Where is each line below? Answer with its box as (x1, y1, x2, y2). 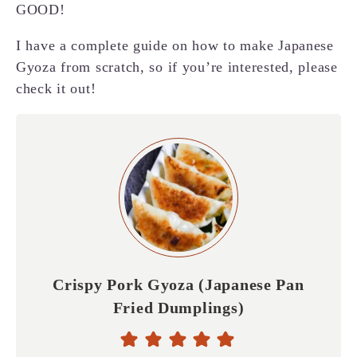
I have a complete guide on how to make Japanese (16, 37, 334, 54)
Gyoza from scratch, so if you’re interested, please (16, 59, 338, 76)
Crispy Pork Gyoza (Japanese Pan (53, 276, 304, 294)
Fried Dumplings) (112, 299, 245, 317)
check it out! (16, 80, 96, 97)
